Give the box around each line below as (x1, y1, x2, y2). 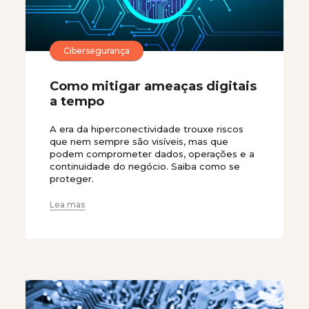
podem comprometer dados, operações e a (50, 148, 255, 159)
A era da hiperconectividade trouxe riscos (50, 123, 243, 134)
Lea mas (50, 199, 85, 210)
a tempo (50, 94, 104, 109)
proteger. (50, 173, 94, 184)
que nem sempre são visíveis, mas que (50, 136, 228, 147)
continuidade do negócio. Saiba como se (50, 161, 240, 172)
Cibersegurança (63, 45, 130, 56)
